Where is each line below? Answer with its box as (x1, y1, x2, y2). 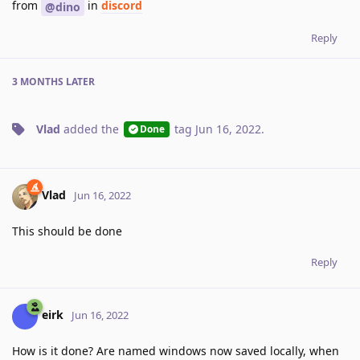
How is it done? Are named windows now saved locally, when (12, 342, 339, 358)
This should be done (12, 223, 122, 239)
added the (60, 121, 122, 137)
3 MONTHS (12, 74, 63, 88)
